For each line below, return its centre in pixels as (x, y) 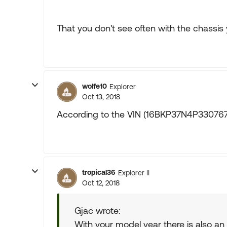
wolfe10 (94, 86)
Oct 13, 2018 (101, 97)
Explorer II (134, 173)
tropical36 (99, 172)
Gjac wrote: (98, 211)
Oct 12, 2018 (101, 183)
